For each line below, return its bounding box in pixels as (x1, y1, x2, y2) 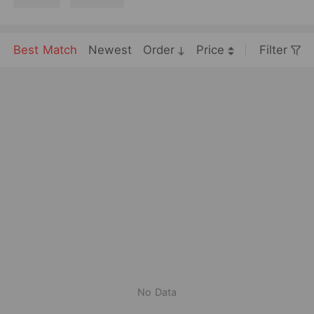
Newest (88, 43, 132, 57)
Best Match (13, 43, 78, 57)
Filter (259, 43, 287, 57)
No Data (137, 285, 177, 298)
